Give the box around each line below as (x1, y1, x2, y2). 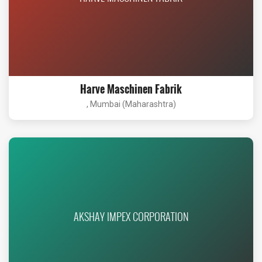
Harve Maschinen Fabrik (80, 81, 182, 96)
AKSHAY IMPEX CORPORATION (73, 208, 189, 224)
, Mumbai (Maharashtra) (86, 99, 176, 109)
